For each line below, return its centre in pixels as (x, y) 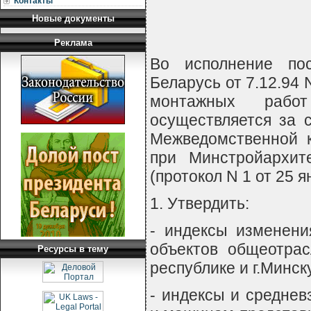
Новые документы (73, 18)
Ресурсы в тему (73, 249)
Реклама (73, 43)
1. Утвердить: (200, 204)
